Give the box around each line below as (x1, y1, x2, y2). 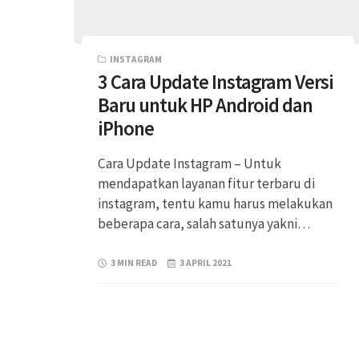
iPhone (98, 115, 154, 141)
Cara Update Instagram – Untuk (98, 154, 281, 172)
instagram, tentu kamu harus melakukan (98, 194, 333, 212)
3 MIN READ (111, 256, 157, 268)
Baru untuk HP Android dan (98, 92, 313, 118)
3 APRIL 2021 (179, 256, 232, 268)
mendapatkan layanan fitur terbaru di (98, 174, 315, 192)
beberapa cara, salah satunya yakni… (98, 214, 310, 232)
